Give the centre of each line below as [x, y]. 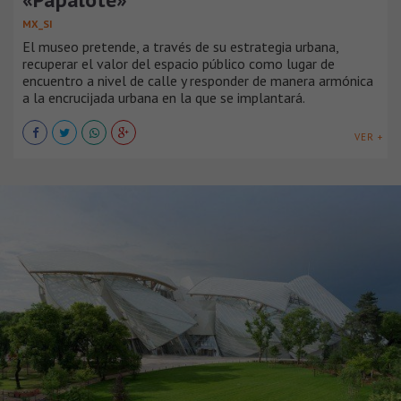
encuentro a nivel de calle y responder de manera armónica [198, 81]
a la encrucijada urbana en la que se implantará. [164, 98]
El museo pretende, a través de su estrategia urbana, [180, 47]
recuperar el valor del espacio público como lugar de [179, 64]
